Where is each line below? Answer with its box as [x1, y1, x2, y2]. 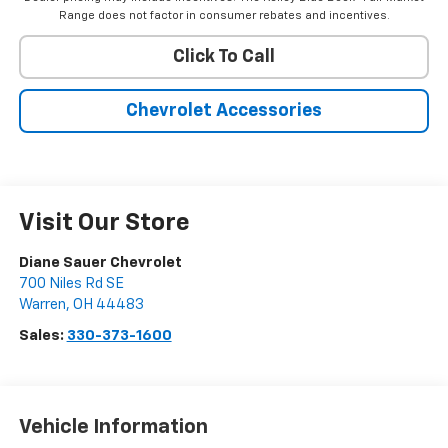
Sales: [18, 328, 67, 344]
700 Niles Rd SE [18, 276, 124, 292]
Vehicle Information [18, 416, 208, 437]
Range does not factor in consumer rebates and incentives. [58, 10, 390, 22]
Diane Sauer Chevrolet [18, 255, 182, 271]
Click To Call [173, 48, 275, 67]
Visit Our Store [18, 211, 190, 236]
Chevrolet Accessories [126, 102, 322, 121]
